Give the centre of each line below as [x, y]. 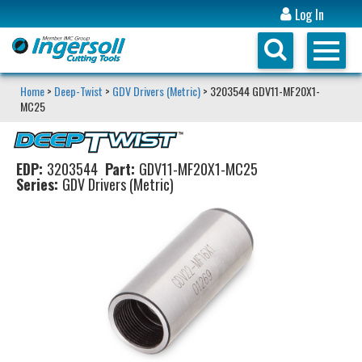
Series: [37, 184]
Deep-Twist [78, 90]
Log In [308, 15]
